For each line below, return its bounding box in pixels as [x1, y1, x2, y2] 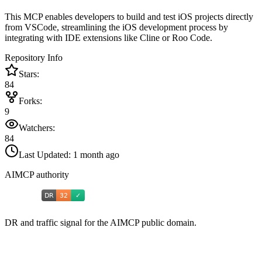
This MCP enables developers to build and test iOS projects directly [5, 12, 253, 22]
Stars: [19, 69, 39, 80]
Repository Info [5, 53, 63, 63]
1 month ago [73, 150, 119, 160]
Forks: [19, 96, 42, 106]
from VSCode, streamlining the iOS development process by [5, 22, 228, 33]
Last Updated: [19, 150, 73, 160]
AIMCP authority [5, 170, 69, 180]
